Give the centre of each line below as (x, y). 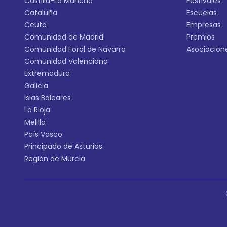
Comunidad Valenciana (66, 62)
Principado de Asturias (63, 147)
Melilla (35, 122)
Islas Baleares (48, 98)
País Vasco (43, 135)
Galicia (36, 86)
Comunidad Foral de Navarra (75, 49)
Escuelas (202, 13)
